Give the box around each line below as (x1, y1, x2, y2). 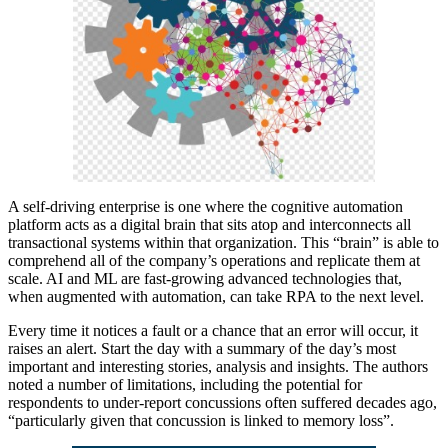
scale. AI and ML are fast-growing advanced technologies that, (8, 269, 402, 287)
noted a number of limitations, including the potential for (8, 375, 362, 393)
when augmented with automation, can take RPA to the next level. (8, 287, 424, 305)
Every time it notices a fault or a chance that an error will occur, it (8, 321, 418, 339)
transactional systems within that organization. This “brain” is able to (8, 233, 439, 251)
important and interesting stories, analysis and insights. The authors (8, 357, 428, 375)
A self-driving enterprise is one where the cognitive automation (8, 197, 403, 215)
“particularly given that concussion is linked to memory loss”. (8, 411, 394, 429)
